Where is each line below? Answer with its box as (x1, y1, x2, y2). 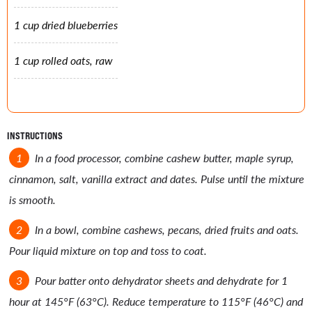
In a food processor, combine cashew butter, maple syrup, (34, 150, 294, 166)
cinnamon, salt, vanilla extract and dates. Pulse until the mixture (9, 171, 304, 187)
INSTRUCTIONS (7, 130, 63, 142)
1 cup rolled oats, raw (14, 53, 113, 68)
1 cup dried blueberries (14, 17, 118, 33)
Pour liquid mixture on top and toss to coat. (9, 243, 207, 258)
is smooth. (9, 192, 56, 208)
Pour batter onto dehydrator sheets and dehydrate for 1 (34, 272, 288, 288)
